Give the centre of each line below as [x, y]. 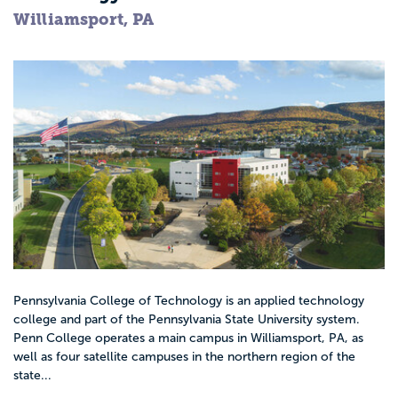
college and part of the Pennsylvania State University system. [187, 320]
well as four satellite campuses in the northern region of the [184, 357]
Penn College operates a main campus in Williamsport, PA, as [188, 338]
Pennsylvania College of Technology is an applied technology [189, 301]
